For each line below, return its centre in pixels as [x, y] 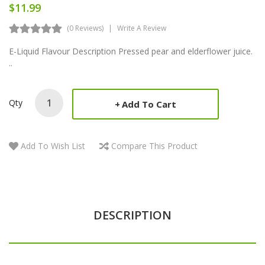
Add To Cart [149, 104]
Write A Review [142, 28]
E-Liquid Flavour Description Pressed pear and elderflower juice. [132, 51]
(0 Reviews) [85, 28]
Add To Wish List [53, 146]
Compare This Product [154, 146]
